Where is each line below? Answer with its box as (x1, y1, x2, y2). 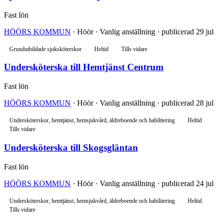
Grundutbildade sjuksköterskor (9, 46, 82, 52)
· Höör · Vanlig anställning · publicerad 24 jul (71, 179, 214, 188)
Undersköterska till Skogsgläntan (4, 142, 138, 153)
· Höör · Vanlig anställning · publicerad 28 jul (71, 99, 214, 108)
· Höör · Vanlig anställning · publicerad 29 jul (71, 27, 214, 36)
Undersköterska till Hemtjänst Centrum (4, 62, 164, 73)
